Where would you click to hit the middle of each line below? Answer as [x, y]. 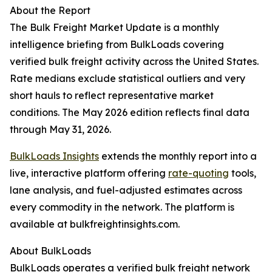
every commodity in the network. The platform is [122, 207]
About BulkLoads [50, 251]
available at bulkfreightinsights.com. [95, 224]
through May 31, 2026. [60, 130]
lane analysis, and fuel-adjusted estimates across [126, 190]
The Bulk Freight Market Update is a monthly [114, 28]
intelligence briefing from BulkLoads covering [117, 45]
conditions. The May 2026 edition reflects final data [130, 113]
